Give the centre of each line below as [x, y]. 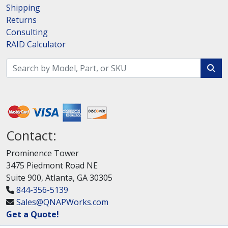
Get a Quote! [33, 215]
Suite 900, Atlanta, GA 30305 [59, 178]
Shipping [23, 8]
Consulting [27, 32]
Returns [21, 20]
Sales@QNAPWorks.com [62, 202]
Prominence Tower [42, 153]
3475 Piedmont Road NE [52, 166]
